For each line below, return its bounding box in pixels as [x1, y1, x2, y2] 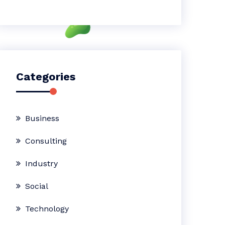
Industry [25, 159, 58, 168]
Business [25, 114, 60, 123]
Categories [16, 70, 76, 83]
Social [25, 181, 49, 191]
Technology [25, 204, 69, 213]
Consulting [25, 136, 67, 146]
